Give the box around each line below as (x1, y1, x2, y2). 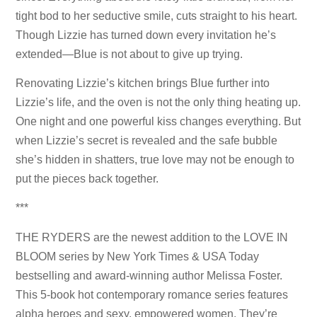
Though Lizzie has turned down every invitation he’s (16, 28, 277, 41)
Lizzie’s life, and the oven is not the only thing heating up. (16, 96, 301, 109)
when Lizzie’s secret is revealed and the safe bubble (16, 134, 278, 147)
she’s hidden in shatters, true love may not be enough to (16, 154, 295, 166)
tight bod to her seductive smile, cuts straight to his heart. (16, 9, 298, 22)
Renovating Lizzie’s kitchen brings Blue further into (16, 77, 270, 90)
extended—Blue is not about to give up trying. (16, 47, 243, 60)
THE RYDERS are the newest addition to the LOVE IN (16, 231, 289, 243)
